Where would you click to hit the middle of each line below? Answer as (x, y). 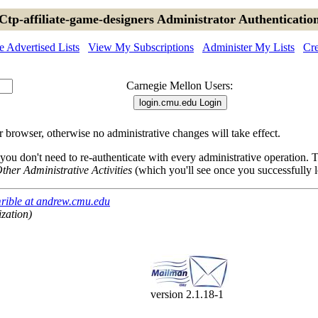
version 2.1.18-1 (187, 294)
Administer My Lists (248, 47)
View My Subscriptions (141, 47)
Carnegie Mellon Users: (180, 86)
